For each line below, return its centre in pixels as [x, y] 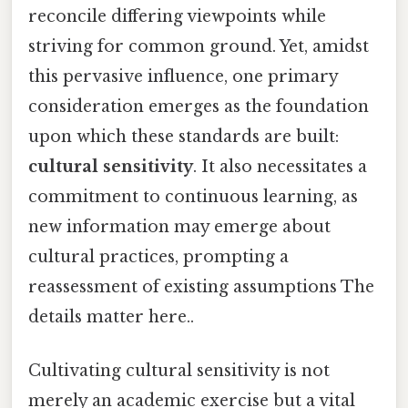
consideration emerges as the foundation [199, 106]
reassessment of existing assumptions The [201, 286]
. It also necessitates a [280, 166]
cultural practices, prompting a [158, 256]
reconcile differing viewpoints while [177, 16]
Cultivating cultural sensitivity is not [179, 371]
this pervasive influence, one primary [183, 76]
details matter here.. [111, 316]
